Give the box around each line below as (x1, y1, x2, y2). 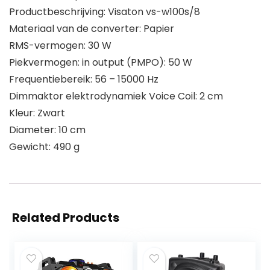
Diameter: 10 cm (9, 123, 86, 137)
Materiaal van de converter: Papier (9, 22, 174, 36)
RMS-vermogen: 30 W (9, 39, 111, 53)
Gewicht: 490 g (9, 140, 80, 154)
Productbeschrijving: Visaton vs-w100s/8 (9, 5, 200, 19)
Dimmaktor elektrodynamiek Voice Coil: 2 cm (9, 89, 223, 104)
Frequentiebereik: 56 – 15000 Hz (9, 72, 159, 87)
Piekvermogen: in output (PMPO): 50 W (9, 55, 192, 70)
